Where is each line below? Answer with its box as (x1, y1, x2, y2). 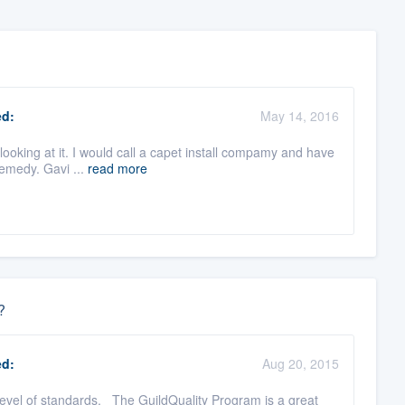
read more (87, 159, 147, 178)
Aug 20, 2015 (261, 354, 339, 373)
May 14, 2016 (259, 107, 339, 126)
